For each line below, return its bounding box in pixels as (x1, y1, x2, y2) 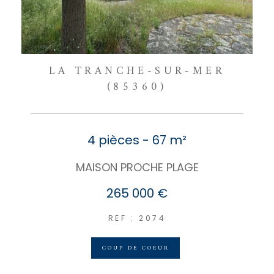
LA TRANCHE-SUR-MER (48, 62, 226, 81)
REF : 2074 (108, 213, 166, 224)
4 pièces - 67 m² (87, 131, 187, 149)
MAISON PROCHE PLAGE (75, 160, 199, 176)
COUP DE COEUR (102, 243, 169, 254)
